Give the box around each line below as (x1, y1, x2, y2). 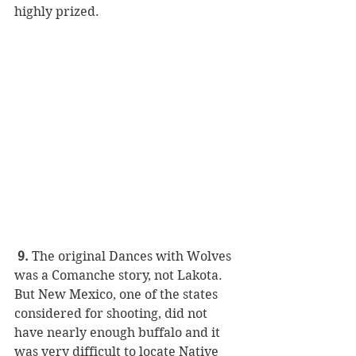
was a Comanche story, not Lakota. (14, 268, 226, 284)
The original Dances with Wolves (29, 249, 234, 265)
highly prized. (14, 4, 99, 20)
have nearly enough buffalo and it (14, 325, 223, 341)
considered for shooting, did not (14, 306, 211, 322)
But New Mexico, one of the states (14, 287, 221, 303)
